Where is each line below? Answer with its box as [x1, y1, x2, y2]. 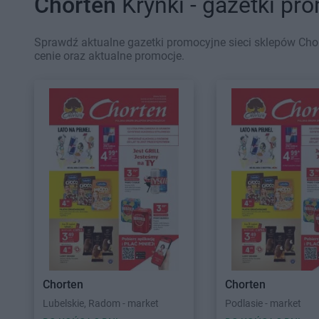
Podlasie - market [225, 298, 301, 309]
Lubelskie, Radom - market [43, 298, 159, 309]
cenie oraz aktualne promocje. [34, 49, 184, 63]
